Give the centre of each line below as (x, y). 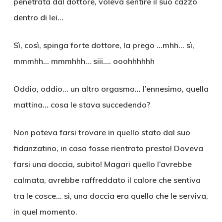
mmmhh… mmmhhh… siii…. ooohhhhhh (84, 61)
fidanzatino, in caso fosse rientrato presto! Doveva (108, 148)
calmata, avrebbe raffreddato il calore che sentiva (107, 180)
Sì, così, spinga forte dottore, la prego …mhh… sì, (104, 45)
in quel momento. (45, 212)
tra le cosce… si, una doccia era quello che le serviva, (111, 196)
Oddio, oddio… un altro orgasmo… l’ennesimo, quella (111, 89)
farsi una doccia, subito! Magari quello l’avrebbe (102, 164)
